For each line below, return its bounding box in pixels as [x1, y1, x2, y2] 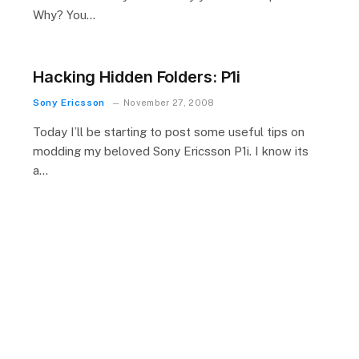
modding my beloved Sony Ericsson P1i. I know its [33, 144, 309, 158]
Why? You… [33, 8, 95, 22]
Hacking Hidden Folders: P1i [33, 67, 241, 87]
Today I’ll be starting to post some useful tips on [33, 125, 305, 139]
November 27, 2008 [123, 98, 215, 107]
